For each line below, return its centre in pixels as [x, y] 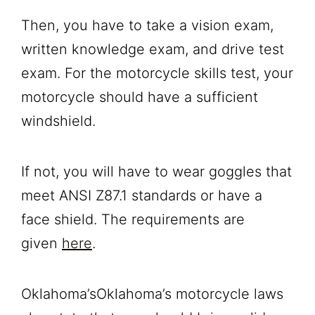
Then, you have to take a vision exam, [147, 25]
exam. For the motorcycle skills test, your [157, 73]
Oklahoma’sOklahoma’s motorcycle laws [152, 294]
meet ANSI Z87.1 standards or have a [142, 195]
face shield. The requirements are [133, 219]
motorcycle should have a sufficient [140, 97]
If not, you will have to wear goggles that [156, 171]
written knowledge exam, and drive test [153, 49]
